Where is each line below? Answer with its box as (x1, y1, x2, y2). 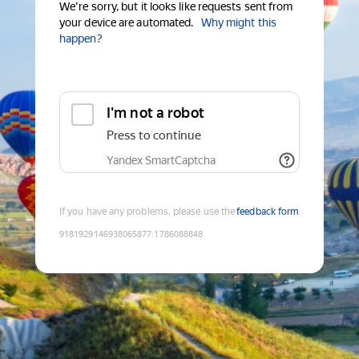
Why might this (200, 16, 276, 30)
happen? (59, 32, 103, 46)
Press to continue (107, 128, 201, 143)
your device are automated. (59, 16, 194, 30)
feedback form (236, 206, 300, 218)
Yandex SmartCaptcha (107, 154, 216, 167)
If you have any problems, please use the (59, 206, 236, 218)
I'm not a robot (107, 104, 204, 122)
